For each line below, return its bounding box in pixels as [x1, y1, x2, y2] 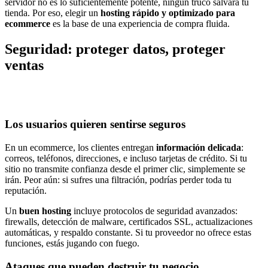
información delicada [156, 142, 241, 153]
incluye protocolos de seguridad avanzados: [71, 206, 237, 217]
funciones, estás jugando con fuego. [5, 238, 139, 249]
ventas [5, 57, 44, 73]
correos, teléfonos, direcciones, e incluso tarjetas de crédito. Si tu [5, 153, 247, 164]
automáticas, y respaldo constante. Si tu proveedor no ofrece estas [5, 227, 251, 238]
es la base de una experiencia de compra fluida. [50, 18, 230, 29]
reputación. [5, 185, 47, 196]
